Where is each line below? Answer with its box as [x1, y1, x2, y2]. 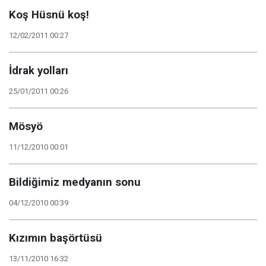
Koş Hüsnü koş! [9, 8, 89, 21]
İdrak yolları [9, 64, 68, 77]
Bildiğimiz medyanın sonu [9, 176, 141, 189]
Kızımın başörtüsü [9, 232, 102, 245]
